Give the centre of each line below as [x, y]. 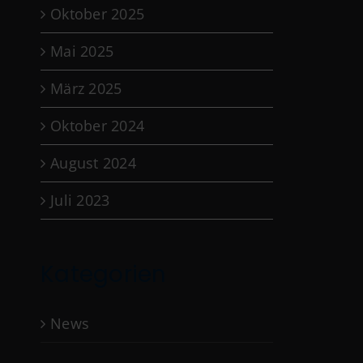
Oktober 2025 [98, 14]
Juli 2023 [80, 200]
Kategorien [104, 274]
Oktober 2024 [98, 126]
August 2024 [93, 163]
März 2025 [86, 88]
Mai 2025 [82, 51]
